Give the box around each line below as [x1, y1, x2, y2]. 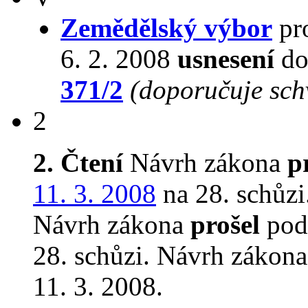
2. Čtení [33, 148, 123, 177]
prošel [190, 210, 260, 239]
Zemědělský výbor [60, 13, 272, 43]
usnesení [177, 44, 274, 74]
